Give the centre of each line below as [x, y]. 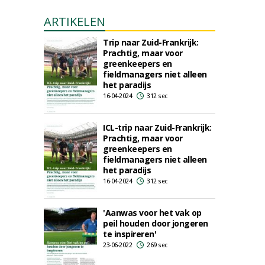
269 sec [157, 245]
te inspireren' [130, 234]
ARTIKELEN [75, 22]
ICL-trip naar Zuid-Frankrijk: [157, 127]
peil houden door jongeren [156, 223]
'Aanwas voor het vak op [152, 213]
